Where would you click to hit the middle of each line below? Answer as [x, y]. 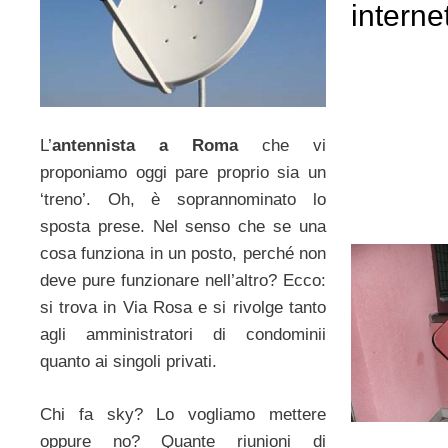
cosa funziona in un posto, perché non [183, 254]
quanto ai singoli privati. [128, 362]
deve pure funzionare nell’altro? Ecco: [183, 281]
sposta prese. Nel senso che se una [183, 227]
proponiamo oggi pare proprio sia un [183, 173]
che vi [282, 146]
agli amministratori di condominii [183, 335]
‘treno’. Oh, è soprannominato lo [183, 200]
